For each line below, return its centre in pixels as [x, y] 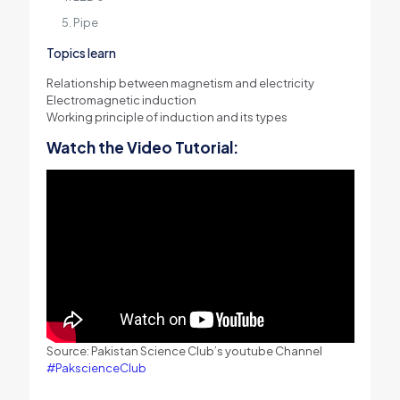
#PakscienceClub [96, 368]
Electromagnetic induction [121, 100]
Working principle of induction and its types [167, 117]
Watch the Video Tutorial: [142, 148]
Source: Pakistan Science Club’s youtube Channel [184, 351]
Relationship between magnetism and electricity [180, 83]
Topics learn [81, 53]
